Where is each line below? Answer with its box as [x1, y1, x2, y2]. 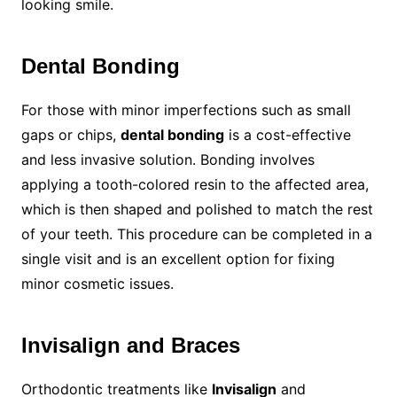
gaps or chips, [20, 126, 121, 144]
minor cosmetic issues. [20, 275, 174, 292]
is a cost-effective [223, 126, 351, 144]
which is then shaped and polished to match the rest [20, 200, 373, 218]
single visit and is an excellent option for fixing [20, 250, 335, 268]
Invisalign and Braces [20, 333, 240, 357]
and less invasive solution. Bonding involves [20, 151, 315, 168]
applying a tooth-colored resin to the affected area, [20, 175, 369, 193]
